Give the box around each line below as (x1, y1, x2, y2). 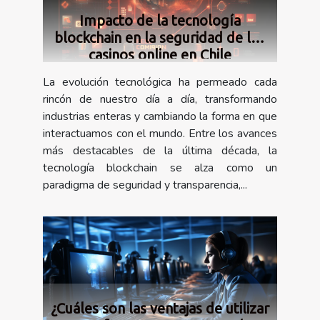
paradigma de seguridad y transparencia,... (43, 177, 247, 194)
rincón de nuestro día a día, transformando (43, 91, 277, 108)
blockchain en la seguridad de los (54, 29, 266, 46)
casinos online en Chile (89, 46, 231, 64)
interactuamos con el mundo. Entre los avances (43, 126, 277, 142)
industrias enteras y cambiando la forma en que (43, 109, 277, 125)
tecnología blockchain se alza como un (43, 160, 277, 176)
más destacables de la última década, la (43, 143, 277, 159)
